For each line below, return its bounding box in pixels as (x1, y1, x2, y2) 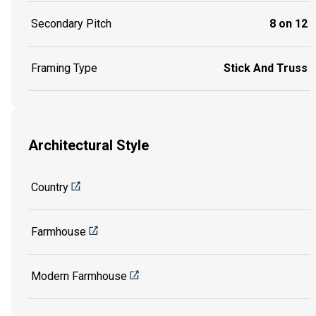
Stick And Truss (224, 61, 308, 75)
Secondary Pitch (31, 17, 111, 31)
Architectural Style (28, 137, 149, 154)
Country (31, 180, 68, 194)
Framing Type (31, 61, 97, 75)
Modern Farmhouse (31, 269, 127, 283)
